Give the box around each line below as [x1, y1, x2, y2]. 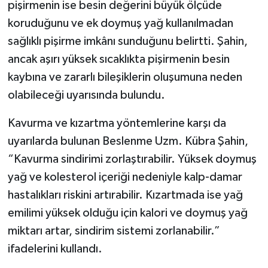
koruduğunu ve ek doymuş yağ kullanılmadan [7, 17, 233, 29]
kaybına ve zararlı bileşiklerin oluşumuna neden [7, 71, 242, 83]
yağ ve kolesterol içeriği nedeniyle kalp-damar [7, 170, 242, 183]
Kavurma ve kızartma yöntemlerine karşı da [7, 117, 226, 129]
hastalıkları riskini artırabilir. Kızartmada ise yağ [7, 188, 243, 201]
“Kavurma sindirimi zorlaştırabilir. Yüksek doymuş [7, 153, 257, 165]
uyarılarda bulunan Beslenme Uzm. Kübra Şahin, [7, 135, 248, 147]
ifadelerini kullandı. [7, 242, 102, 255]
